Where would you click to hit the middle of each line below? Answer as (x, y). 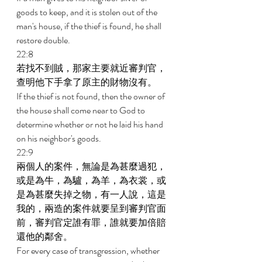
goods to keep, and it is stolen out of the (88, 12)
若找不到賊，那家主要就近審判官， (91, 68)
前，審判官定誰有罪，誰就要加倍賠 (91, 223)
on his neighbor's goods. (60, 138)
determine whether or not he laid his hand (91, 124)
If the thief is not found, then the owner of (92, 96)
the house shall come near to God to (82, 110)
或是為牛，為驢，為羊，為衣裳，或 (91, 180)
